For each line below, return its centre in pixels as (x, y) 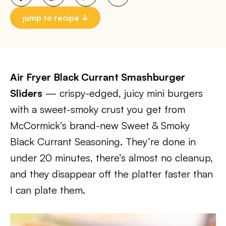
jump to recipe (51, 18)
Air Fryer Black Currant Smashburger (98, 77)
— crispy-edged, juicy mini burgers (123, 93)
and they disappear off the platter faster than (111, 174)
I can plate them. (48, 190)
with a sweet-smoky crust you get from (98, 109)
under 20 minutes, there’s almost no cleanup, (111, 158)
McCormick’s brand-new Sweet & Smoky (100, 125)
